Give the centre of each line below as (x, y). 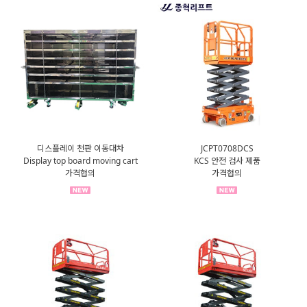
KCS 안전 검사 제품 (227, 160)
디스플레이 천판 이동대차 (80, 148)
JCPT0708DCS (227, 148)
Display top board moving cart (80, 160)
